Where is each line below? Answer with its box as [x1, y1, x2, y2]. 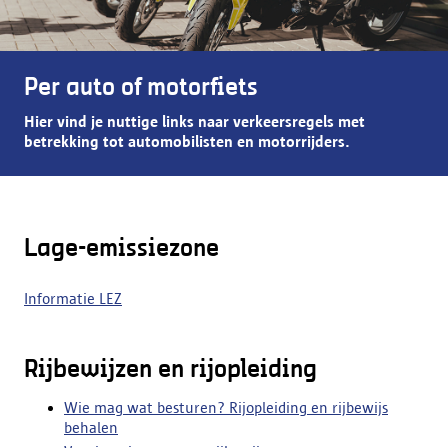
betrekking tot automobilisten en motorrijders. [24, 133, 350, 150]
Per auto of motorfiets [24, 76, 258, 99]
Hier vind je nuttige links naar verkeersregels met [24, 113, 365, 130]
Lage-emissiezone [24, 237, 219, 260]
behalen [64, 419, 118, 436]
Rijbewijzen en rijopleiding [24, 358, 317, 381]
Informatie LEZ [24, 290, 122, 307]
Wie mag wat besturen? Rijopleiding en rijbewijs [64, 399, 388, 416]
